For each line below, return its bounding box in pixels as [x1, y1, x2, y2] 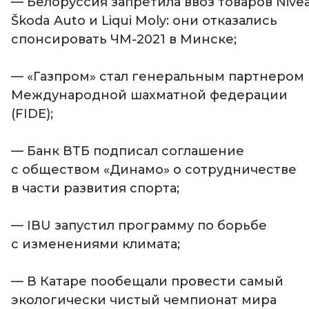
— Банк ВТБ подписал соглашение [11, 143, 244, 159]
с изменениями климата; [11, 236, 180, 252]
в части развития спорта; [11, 180, 179, 196]
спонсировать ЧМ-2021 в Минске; [11, 31, 237, 47]
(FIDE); [11, 106, 53, 121]
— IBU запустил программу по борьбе [11, 217, 267, 233]
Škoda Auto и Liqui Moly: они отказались [11, 12, 277, 28]
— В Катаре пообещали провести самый [11, 273, 283, 289]
